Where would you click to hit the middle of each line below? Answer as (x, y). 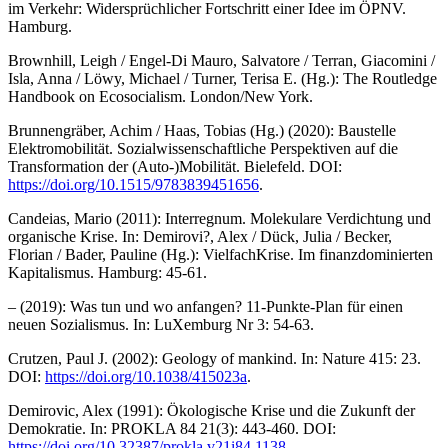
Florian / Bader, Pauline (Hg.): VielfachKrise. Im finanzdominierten (220, 254)
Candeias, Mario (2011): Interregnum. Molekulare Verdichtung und (219, 218)
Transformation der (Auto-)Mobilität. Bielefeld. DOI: (175, 166)
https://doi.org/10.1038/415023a (146, 376)
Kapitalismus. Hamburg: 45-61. (107, 272)
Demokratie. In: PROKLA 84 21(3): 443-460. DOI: (172, 428)
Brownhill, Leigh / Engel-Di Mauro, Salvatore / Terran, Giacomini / (221, 60)
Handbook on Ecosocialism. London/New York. (160, 96)
